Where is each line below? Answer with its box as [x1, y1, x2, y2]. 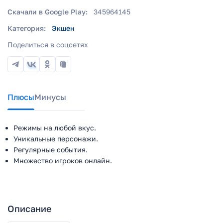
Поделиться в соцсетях [7, 40, 88, 49]
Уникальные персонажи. [13, 134, 98, 143]
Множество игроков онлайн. [13, 156, 112, 165]
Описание [7, 203, 51, 214]
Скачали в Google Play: [7, 7, 88, 16]
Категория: [7, 24, 46, 32]
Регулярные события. [13, 145, 88, 154]
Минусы [34, 92, 66, 102]
